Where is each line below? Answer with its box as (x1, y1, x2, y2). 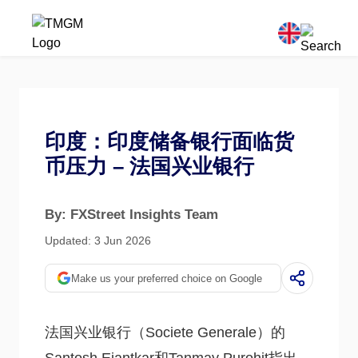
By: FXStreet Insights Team (45, 207, 218, 222)
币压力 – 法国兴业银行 (45, 154, 254, 178)
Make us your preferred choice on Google (71, 272, 262, 284)
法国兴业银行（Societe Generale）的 (45, 324, 285, 340)
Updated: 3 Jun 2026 (45, 234, 151, 247)
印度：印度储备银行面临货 (45, 129, 294, 153)
